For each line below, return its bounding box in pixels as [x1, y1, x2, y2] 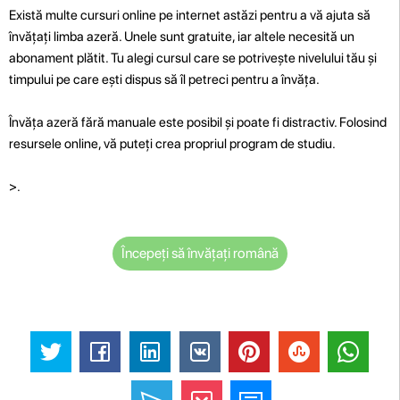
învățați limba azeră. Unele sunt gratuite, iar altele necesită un [9, 28, 354, 45]
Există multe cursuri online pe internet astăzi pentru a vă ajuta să [9, 6, 371, 23]
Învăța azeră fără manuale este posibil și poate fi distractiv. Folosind [9, 113, 387, 130]
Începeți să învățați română [121, 244, 279, 262]
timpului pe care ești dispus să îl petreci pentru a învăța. [9, 71, 320, 87]
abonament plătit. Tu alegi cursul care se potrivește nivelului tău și [9, 49, 377, 66]
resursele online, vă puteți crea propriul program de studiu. [9, 135, 336, 152]
